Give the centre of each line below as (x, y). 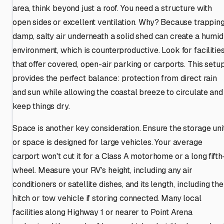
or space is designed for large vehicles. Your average (107, 142)
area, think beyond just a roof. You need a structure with (112, 8)
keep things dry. (41, 106)
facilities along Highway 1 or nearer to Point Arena (102, 212)
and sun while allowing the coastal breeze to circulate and (118, 92)
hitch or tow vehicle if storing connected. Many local (107, 198)
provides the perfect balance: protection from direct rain (115, 78)
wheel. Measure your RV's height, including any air (102, 170)
